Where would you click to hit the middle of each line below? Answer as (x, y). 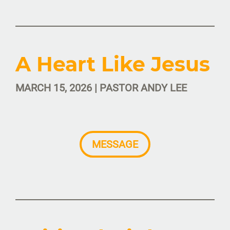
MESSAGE (115, 145)
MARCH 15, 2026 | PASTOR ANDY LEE (101, 88)
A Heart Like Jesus (113, 64)
